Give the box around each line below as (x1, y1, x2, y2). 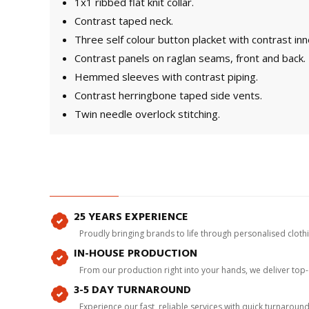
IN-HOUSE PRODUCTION (74, 244, 197, 262)
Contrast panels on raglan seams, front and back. (74, 51, 306, 65)
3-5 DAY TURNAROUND (74, 281, 191, 299)
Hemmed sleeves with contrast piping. (74, 70, 258, 83)
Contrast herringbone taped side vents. (74, 88, 262, 102)
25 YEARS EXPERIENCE (74, 208, 188, 226)
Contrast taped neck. (74, 14, 173, 28)
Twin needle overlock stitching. (74, 107, 220, 121)
